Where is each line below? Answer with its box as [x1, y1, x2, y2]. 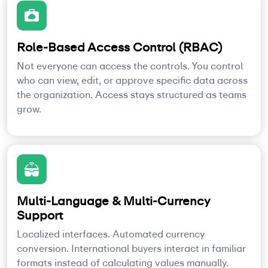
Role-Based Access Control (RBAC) [17, 39, 222, 55]
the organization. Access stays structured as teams [17, 88, 246, 101]
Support [17, 207, 63, 223]
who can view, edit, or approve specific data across [17, 74, 248, 87]
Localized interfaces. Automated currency [17, 227, 205, 240]
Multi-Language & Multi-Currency [17, 193, 211, 209]
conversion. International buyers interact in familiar [17, 242, 246, 255]
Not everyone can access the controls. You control [17, 59, 243, 72]
